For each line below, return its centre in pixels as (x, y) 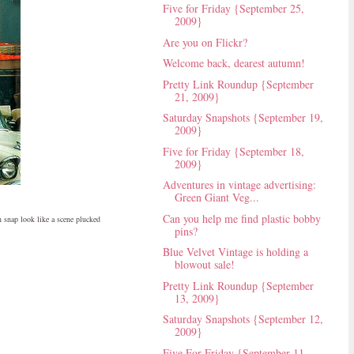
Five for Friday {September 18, (233, 151)
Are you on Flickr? (205, 42)
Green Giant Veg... (217, 198)
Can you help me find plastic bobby (241, 218)
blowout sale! (204, 265)
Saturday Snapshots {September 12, (243, 319)
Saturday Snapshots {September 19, (243, 118)
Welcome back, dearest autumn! (233, 63)
